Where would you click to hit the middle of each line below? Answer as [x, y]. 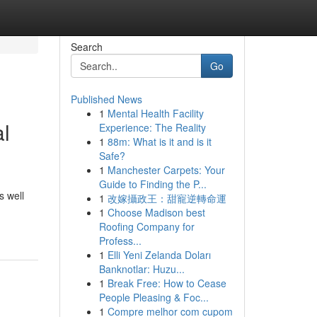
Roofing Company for [146, 226]
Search [86, 47]
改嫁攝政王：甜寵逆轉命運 [167, 198]
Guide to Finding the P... [152, 184]
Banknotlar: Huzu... [142, 269]
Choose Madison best [156, 212]
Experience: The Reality [152, 127]
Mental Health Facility [155, 113]
